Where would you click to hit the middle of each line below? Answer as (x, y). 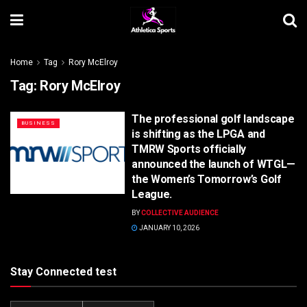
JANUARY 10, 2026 (169, 228)
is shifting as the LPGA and (198, 134)
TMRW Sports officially (189, 149)
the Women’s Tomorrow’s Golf (207, 179)
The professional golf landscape (213, 119)
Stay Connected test (63, 272)
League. (152, 194)
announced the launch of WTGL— (213, 164)
